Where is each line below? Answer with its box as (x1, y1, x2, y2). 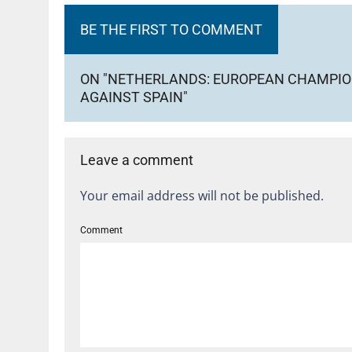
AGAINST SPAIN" (80, 89, 188, 106)
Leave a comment (80, 152, 193, 169)
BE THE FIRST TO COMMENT (80, 21, 262, 38)
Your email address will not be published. (80, 187, 324, 205)
